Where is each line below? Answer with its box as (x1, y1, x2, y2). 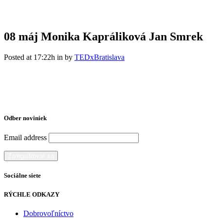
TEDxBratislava (74, 53, 125, 61)
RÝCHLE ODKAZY (4, 190, 59, 198)
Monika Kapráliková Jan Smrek (38, 30, 203, 43)
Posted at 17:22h (4, 53, 55, 61)
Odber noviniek (4, 114, 47, 122)
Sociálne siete (4, 172, 41, 180)
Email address (4, 133, 47, 142)
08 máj (4, 30, 38, 43)
